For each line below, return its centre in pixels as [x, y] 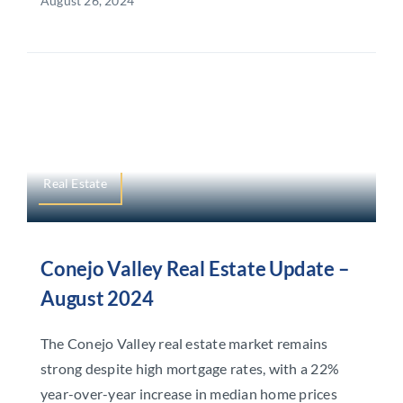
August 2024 [97, 298]
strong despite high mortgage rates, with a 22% [190, 368]
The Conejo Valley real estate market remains [184, 343]
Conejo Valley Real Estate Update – [195, 268]
